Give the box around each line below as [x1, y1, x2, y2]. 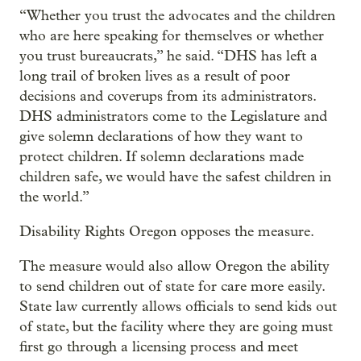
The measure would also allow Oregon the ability [19, 257, 330, 275]
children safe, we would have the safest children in [19, 168, 331, 185]
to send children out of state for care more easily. [19, 277, 325, 295]
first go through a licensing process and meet [19, 338, 298, 355]
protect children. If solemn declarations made [19, 147, 304, 165]
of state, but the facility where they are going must [19, 317, 333, 335]
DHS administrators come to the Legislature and [19, 107, 327, 125]
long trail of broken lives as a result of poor [19, 67, 290, 85]
